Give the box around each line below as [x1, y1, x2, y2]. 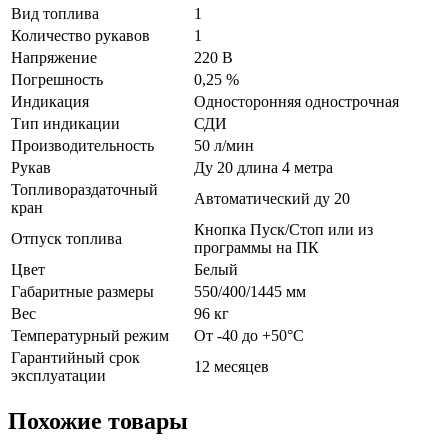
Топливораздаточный [11, 181, 158, 199]
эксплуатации [11, 367, 106, 385]
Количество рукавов [11, 27, 150, 45]
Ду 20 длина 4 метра [194, 159, 333, 177]
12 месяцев [194, 358, 269, 376]
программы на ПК [194, 239, 319, 257]
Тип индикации [11, 115, 120, 133]
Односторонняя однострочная [194, 93, 399, 111]
